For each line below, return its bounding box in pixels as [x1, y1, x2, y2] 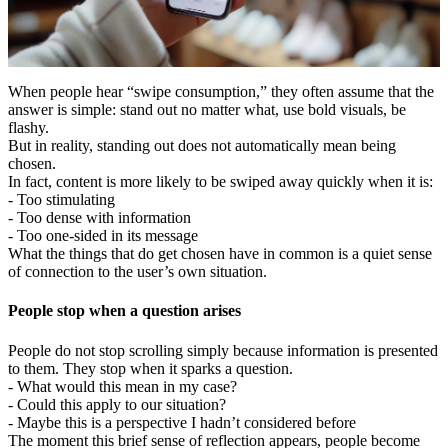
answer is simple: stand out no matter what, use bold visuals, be [8, 100, 406, 118]
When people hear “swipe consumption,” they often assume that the [8, 82, 434, 100]
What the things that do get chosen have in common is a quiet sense [8, 244, 432, 262]
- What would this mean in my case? [8, 377, 241, 395]
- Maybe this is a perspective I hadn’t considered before [8, 413, 356, 431]
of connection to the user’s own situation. [8, 262, 267, 280]
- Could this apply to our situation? [8, 395, 230, 413]
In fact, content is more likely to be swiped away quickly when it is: [8, 172, 433, 190]
